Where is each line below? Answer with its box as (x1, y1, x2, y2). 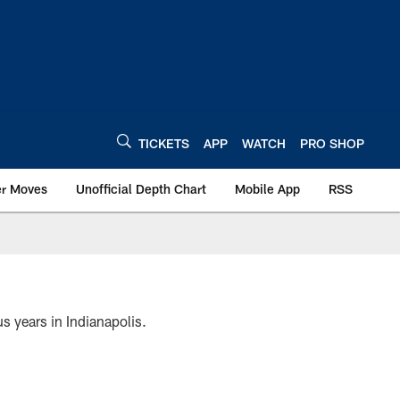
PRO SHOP (300, 135, 364, 151)
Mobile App (235, 181, 300, 196)
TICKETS (138, 135, 189, 151)
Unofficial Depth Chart (76, 181, 206, 196)
